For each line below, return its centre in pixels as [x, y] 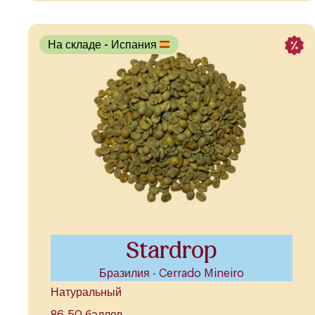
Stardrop [172, 251]
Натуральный [86, 293]
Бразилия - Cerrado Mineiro [172, 274]
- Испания [132, 45]
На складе [76, 45]
